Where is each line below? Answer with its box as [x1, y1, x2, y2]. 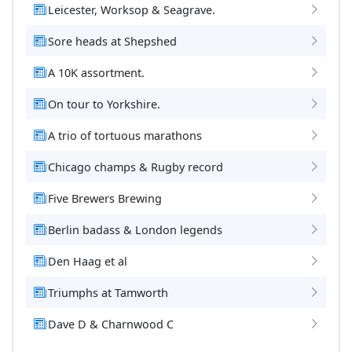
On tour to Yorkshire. [48, 96, 160, 112]
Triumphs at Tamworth [48, 284, 168, 300]
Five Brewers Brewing [48, 190, 162, 206]
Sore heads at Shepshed [48, 33, 177, 49]
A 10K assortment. [48, 64, 145, 80]
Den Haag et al [48, 253, 127, 269]
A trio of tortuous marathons [48, 127, 202, 143]
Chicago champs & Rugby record [48, 159, 223, 174]
